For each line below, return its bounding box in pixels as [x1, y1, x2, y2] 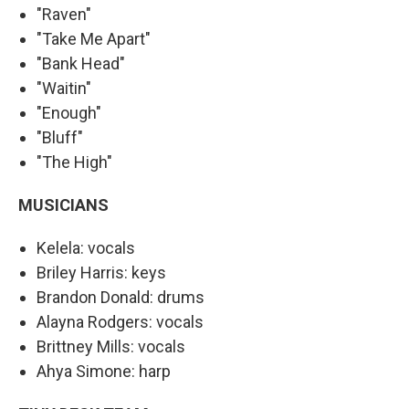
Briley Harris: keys [37, 262, 166, 282]
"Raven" [37, 4, 91, 24]
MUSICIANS [18, 194, 109, 215]
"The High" [37, 152, 112, 172]
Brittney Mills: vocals [37, 336, 185, 356]
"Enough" [37, 102, 101, 122]
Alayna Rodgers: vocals [37, 311, 204, 331]
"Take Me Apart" [37, 28, 151, 48]
